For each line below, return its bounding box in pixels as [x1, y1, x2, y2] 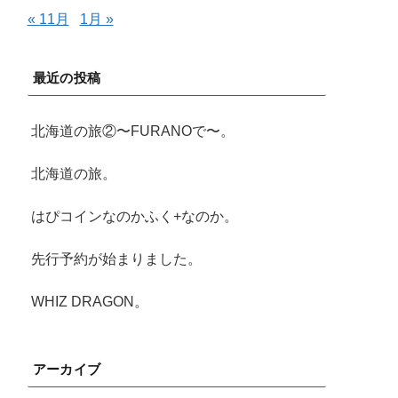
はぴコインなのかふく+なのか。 [30, 209, 238, 224]
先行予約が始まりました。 [30, 251, 202, 267]
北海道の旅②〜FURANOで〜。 [30, 123, 235, 139]
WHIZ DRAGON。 [30, 294, 148, 309]
